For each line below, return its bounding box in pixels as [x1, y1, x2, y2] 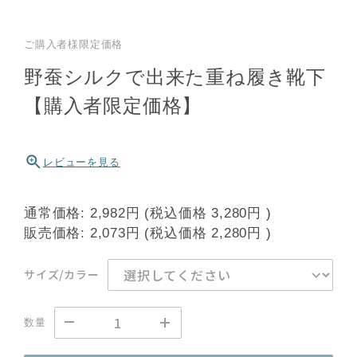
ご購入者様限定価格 [24, 38, 124, 51]
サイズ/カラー [24, 266, 100, 283]
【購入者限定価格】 [24, 95, 202, 117]
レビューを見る [43, 155, 120, 168]
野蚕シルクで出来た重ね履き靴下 [24, 66, 326, 88]
